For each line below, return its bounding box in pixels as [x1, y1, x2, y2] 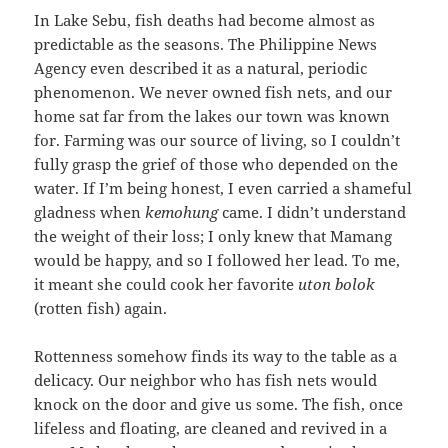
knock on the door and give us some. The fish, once [34, 394, 404, 415]
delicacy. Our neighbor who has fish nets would [34, 370, 378, 391]
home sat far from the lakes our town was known [34, 106, 391, 127]
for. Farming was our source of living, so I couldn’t [34, 130, 401, 151]
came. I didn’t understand [222, 202, 407, 223]
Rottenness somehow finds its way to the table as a [34, 346, 398, 367]
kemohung [145, 202, 223, 223]
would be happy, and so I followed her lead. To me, [34, 250, 401, 271]
